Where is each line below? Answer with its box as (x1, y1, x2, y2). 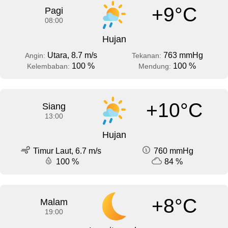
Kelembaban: (27, 62, 72, 70)
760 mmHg (154, 146, 193, 155)
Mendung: (138, 62, 173, 70)
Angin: (24, 51, 47, 60)
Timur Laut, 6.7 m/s (33, 146, 101, 155)
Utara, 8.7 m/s (47, 50, 97, 60)
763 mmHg (163, 50, 203, 60)
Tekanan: (131, 51, 163, 60)
